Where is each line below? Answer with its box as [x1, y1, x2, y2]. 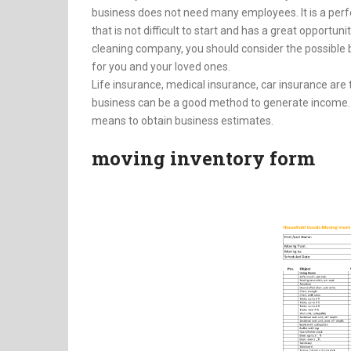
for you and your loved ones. [92, 60, 230, 73]
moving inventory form [92, 146, 315, 171]
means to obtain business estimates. [92, 114, 273, 127]
